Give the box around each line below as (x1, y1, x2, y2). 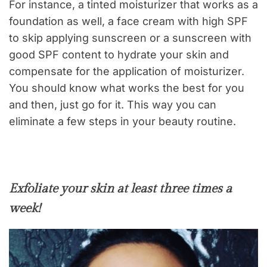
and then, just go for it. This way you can (9, 98, 216, 111)
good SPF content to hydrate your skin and (9, 48, 229, 61)
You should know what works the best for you (9, 82, 244, 95)
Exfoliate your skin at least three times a (9, 181, 232, 197)
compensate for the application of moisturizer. (9, 65, 244, 78)
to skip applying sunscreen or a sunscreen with (9, 32, 252, 45)
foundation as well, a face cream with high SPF (9, 15, 248, 28)
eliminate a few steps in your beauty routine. (9, 115, 236, 128)
